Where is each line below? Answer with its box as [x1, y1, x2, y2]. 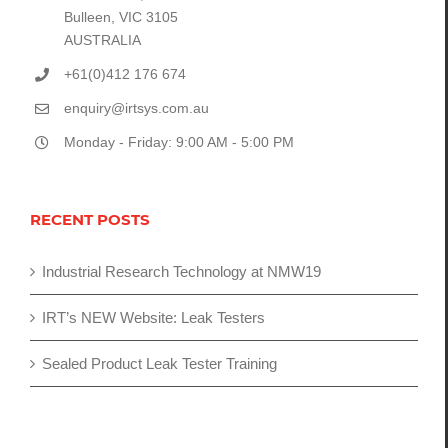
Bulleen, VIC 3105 [63, 8, 178, 25]
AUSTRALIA [63, 31, 141, 48]
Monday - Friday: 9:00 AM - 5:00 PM [63, 133, 294, 150]
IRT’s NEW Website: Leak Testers [42, 309, 265, 327]
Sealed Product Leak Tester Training [42, 355, 277, 373]
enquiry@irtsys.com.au [63, 99, 209, 116]
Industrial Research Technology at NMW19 [42, 263, 321, 281]
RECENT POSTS [30, 210, 150, 230]
